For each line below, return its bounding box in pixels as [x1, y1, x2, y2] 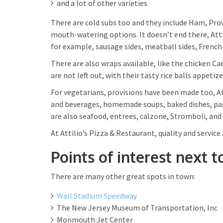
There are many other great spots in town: [51, 171, 195, 181]
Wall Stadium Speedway [57, 191, 137, 201]
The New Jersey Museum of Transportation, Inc [57, 203, 218, 213]
